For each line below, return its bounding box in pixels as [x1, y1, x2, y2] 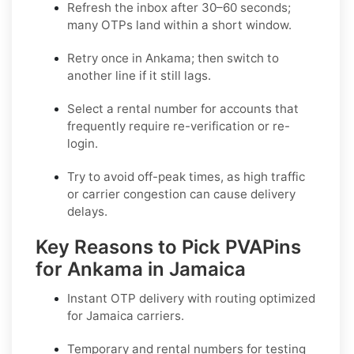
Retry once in [67, 50, 145, 66]
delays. [67, 203, 107, 219]
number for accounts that [151, 100, 299, 116]
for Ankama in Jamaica [36, 257, 246, 281]
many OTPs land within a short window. [67, 17, 292, 32]
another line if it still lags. [67, 67, 211, 83]
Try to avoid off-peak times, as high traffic [67, 168, 305, 184]
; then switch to [191, 50, 279, 66]
